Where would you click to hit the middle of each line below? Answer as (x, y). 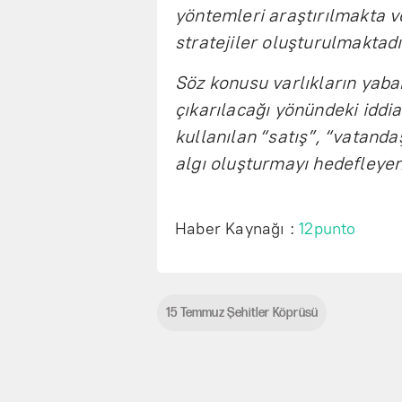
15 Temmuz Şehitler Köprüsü (242, 313)
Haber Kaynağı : (237, 229)
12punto (328, 229)
